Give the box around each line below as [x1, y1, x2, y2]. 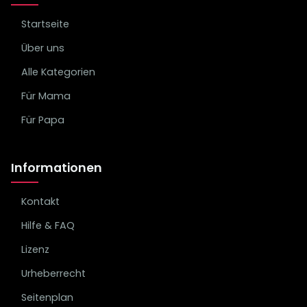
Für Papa [21, 113, 64, 127]
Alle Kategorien [21, 65, 95, 79]
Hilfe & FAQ [21, 219, 75, 232]
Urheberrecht [21, 267, 86, 280]
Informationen [11, 160, 102, 176]
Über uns [21, 41, 64, 55]
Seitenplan [21, 291, 73, 304]
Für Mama [21, 89, 71, 103]
